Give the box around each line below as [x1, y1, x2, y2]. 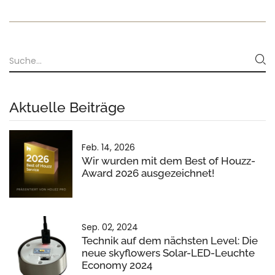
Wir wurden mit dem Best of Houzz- [82, 154, 255, 167]
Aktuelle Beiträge [9, 98, 125, 115]
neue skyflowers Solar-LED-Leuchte [82, 246, 255, 259]
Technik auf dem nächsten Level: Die [82, 234, 258, 247]
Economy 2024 [82, 258, 152, 271]
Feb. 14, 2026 [82, 141, 135, 153]
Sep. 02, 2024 [82, 220, 138, 233]
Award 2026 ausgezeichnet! [82, 166, 214, 179]
